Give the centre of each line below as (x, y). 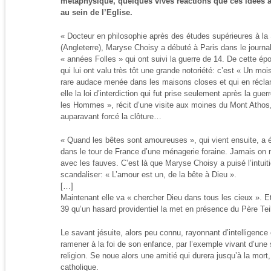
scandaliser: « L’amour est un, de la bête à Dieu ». (149, 175)
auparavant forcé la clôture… (111, 116)
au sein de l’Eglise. (96, 12)
